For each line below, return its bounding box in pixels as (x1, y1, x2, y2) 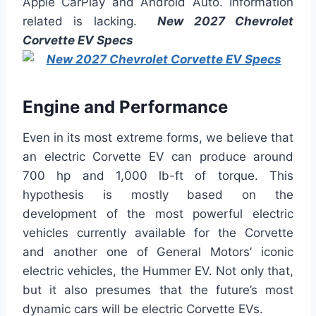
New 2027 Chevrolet (147, 14, 293, 29)
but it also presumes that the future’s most (23, 283, 293, 298)
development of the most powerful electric (23, 207, 293, 221)
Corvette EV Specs (23, 33, 133, 48)
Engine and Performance (23, 97, 228, 118)
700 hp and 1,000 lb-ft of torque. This (23, 169, 293, 183)
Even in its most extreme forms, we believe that (23, 130, 293, 145)
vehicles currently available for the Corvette (23, 226, 293, 241)
